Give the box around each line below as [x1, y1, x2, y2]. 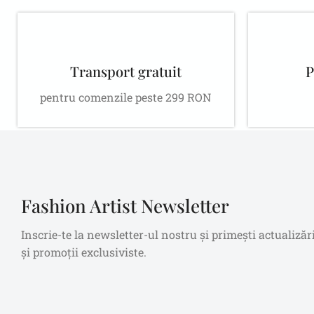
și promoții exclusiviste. [21, 245, 147, 260]
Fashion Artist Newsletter [21, 193, 230, 219]
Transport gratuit [69, 61, 182, 81]
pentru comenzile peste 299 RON [40, 89, 212, 104]
